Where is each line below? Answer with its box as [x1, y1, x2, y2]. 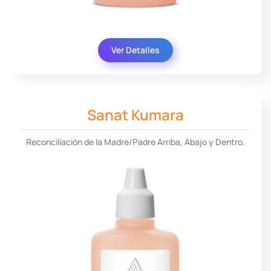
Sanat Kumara [87, 105, 184, 125]
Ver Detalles [111, 44, 160, 56]
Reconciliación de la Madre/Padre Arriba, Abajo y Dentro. [26, 136, 245, 148]
